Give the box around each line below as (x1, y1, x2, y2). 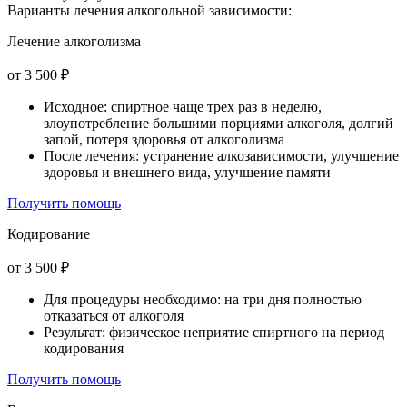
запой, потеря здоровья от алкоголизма (44, 132, 284, 148)
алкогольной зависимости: (124, 3, 292, 19)
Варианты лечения (7, 3, 124, 19)
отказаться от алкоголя (44, 308, 184, 324)
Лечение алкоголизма (7, 34, 141, 50)
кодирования (44, 341, 124, 357)
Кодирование (7, 226, 90, 243)
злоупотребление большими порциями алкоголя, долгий (44, 115, 393, 132)
